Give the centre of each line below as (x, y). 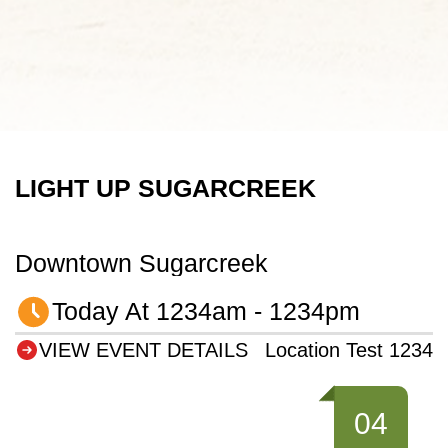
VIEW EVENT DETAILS (143, 349)
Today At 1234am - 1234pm (205, 311)
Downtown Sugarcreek (141, 262)
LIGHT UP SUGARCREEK (165, 187)
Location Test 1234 (349, 349)
